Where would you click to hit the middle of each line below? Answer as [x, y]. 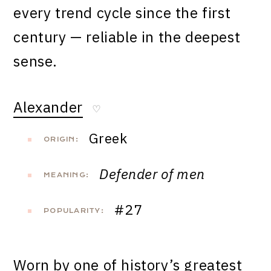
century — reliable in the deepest [127, 37]
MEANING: [66, 175]
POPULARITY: [74, 211]
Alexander [48, 107]
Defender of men [152, 174]
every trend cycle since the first [122, 13]
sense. [36, 61]
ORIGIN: [61, 140]
